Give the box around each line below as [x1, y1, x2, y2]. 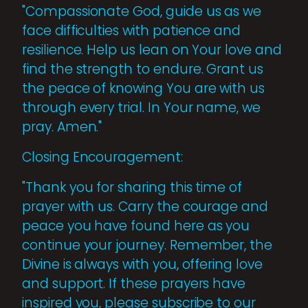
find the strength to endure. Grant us [22, 59, 264, 78]
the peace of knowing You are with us [22, 78, 265, 98]
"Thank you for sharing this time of [22, 177, 243, 197]
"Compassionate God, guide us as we [22, 1, 262, 21]
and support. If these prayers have [22, 274, 246, 293]
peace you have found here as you [22, 216, 250, 235]
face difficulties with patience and [22, 21, 241, 40]
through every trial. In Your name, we [22, 98, 261, 117]
